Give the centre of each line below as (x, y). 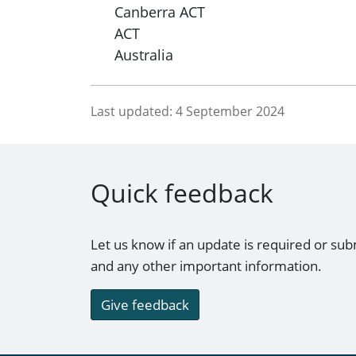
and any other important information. (206, 266)
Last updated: (132, 111)
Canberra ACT (160, 12)
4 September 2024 (230, 111)
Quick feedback (182, 193)
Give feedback (145, 305)
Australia (144, 54)
